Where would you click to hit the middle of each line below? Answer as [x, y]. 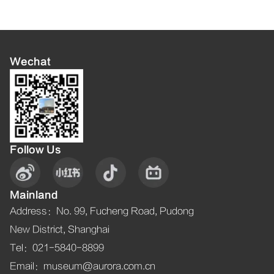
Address [28, 211]
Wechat [30, 61]
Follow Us [35, 150]
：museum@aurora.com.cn [95, 266]
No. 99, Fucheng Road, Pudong [125, 211]
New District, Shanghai [60, 229]
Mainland [34, 195]
